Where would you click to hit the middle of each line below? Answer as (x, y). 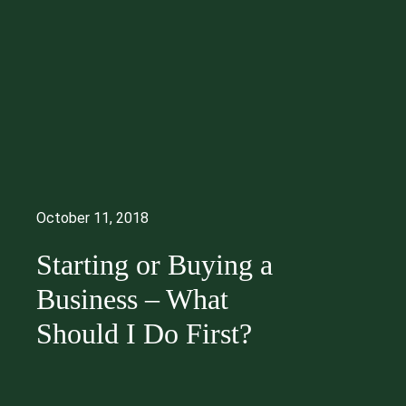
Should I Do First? (144, 334)
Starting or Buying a (155, 265)
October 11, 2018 (92, 218)
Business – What (132, 300)
